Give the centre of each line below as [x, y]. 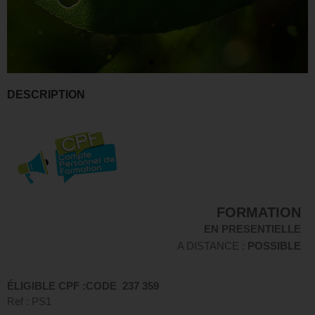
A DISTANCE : [212, 246]
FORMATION [259, 212]
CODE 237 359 [122, 285]
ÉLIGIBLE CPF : [46, 285]
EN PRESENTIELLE [252, 229]
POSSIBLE [274, 246]
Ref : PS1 [29, 301]
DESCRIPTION [46, 95]
